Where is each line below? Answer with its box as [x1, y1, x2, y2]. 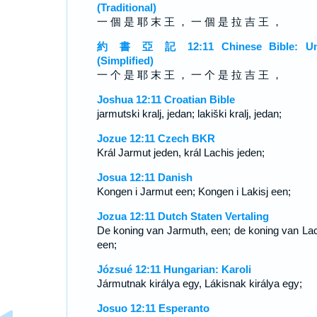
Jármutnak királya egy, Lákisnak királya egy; [96, 277, 302, 289]
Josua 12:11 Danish [96, 171, 192, 183]
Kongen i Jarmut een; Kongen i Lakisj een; [96, 185, 291, 197]
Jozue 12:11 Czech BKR [96, 132, 215, 144]
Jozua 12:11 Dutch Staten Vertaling [96, 210, 269, 222]
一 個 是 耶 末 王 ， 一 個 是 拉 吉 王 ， [96, 16, 282, 28]
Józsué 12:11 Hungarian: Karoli [96, 263, 251, 275]
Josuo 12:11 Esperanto [96, 302, 209, 314]
